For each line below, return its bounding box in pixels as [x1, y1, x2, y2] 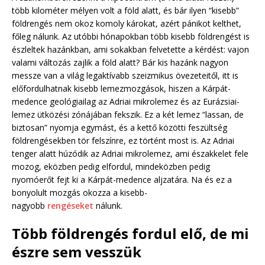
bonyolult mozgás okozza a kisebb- [12, 186, 147, 198]
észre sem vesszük [12, 241, 141, 261]
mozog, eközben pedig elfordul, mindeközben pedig [12, 160, 210, 172]
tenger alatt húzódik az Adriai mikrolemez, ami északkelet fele [12, 147, 248, 159]
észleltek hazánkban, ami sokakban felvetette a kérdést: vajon [12, 43, 249, 55]
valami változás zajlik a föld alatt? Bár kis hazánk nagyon [12, 56, 228, 68]
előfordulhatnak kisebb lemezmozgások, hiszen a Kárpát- [12, 82, 231, 94]
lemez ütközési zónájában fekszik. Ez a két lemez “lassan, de [12, 108, 244, 120]
